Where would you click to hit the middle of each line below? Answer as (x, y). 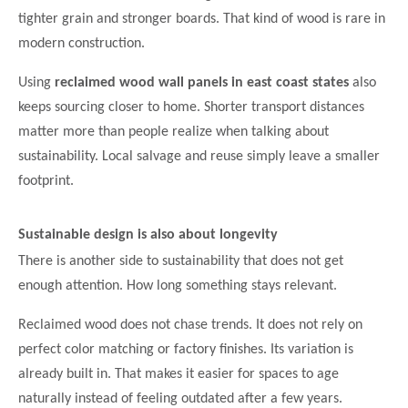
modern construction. (82, 43)
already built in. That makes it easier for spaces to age (178, 375)
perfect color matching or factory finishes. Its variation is (186, 350)
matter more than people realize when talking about (173, 132)
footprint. (46, 181)
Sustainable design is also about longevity (148, 235)
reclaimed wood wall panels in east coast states (202, 82)
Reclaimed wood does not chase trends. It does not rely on (190, 326)
